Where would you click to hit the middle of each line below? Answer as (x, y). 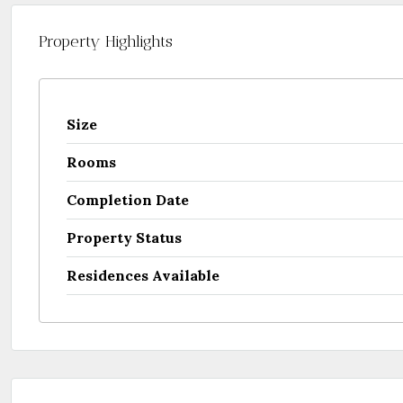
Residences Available (143, 275)
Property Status (124, 237)
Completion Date (128, 200)
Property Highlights (106, 41)
